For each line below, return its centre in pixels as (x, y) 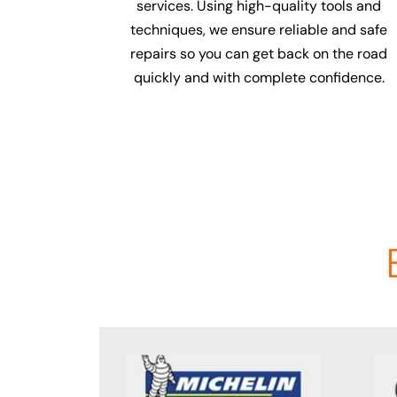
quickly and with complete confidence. (259, 78)
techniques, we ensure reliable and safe (259, 30)
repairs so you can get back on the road (259, 54)
